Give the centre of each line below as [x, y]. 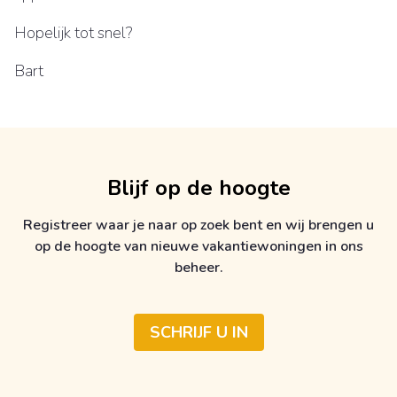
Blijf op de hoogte [198, 188]
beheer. [198, 268]
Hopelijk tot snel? [73, 33]
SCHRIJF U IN [198, 333]
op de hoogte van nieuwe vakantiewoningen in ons [198, 247]
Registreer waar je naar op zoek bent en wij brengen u [198, 226]
